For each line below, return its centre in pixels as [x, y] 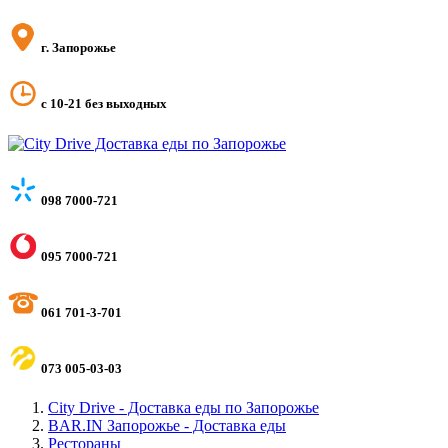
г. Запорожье [77, 48]
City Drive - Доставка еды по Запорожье [183, 408]
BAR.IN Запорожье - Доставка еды [167, 426]
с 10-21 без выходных [102, 104]
